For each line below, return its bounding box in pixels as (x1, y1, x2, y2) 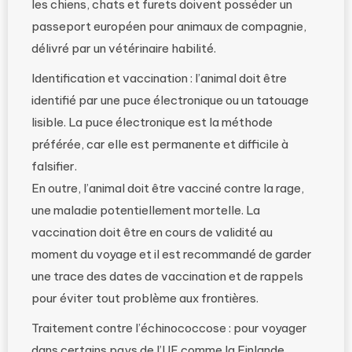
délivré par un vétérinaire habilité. (31, 41, 216, 56)
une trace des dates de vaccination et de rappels (31, 269, 303, 284)
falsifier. (31, 159, 77, 174)
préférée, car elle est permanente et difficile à (31, 137, 288, 152)
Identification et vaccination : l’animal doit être (31, 71, 287, 86)
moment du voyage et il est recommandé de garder (31, 247, 312, 262)
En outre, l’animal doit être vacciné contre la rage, (31, 181, 304, 196)
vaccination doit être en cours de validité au (31, 225, 273, 240)
